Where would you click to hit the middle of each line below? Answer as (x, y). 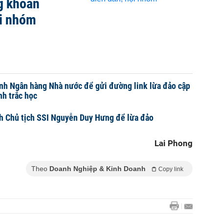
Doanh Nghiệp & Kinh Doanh (98, 169)
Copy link (171, 169)
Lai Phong (174, 143)
